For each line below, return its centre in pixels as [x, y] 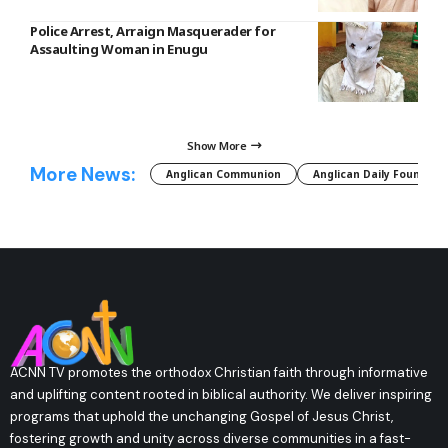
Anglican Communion [223, 174]
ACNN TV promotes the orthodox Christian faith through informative [219, 372]
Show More [217, 146]
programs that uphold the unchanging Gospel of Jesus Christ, [201, 416]
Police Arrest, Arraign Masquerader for [153, 30]
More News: [82, 174]
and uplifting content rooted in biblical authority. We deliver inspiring [221, 394]
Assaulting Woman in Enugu [119, 48]
